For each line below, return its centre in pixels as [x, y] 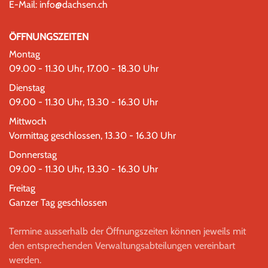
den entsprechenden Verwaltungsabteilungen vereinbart [122, 245]
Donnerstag [33, 154]
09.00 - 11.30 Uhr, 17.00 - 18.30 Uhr [84, 68]
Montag [25, 54]
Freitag [22, 188]
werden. [25, 260]
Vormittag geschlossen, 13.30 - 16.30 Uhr [92, 135]
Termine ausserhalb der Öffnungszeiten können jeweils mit [127, 231]
